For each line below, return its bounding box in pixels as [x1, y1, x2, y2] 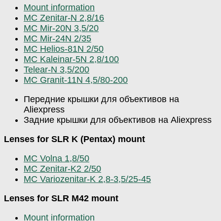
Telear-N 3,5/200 [24, 64, 89, 74]
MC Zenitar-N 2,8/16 [24, 12, 104, 23]
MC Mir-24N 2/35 [24, 33, 91, 43]
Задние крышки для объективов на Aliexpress [24, 114, 212, 125]
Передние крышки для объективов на [24, 94, 179, 104]
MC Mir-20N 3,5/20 [24, 23, 99, 33]
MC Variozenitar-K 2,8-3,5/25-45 [24, 174, 151, 184]
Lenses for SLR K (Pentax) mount [4, 134, 145, 144]
